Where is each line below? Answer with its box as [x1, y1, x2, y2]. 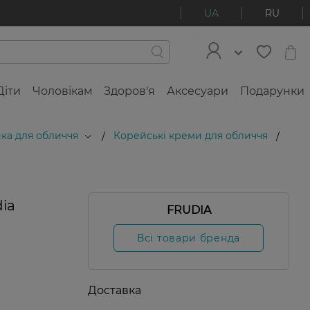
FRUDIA [166, 203, 211, 217]
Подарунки [239, 84, 304, 98]
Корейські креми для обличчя [113, 129, 268, 142]
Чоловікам [32, 84, 93, 98]
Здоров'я [104, 84, 156, 98]
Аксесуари [167, 84, 229, 98]
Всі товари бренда [137, 232, 240, 244]
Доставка [88, 284, 141, 297]
